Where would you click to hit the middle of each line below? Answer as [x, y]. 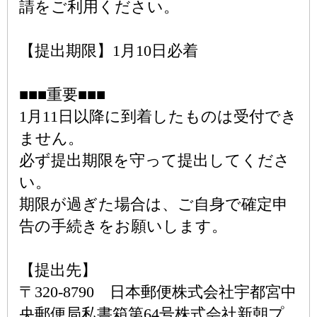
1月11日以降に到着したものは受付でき [158, 116]
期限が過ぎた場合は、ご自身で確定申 [154, 204]
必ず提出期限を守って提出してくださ [155, 160]
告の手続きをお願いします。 [123, 226]
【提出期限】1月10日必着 [109, 51]
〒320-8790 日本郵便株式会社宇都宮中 [158, 292]
